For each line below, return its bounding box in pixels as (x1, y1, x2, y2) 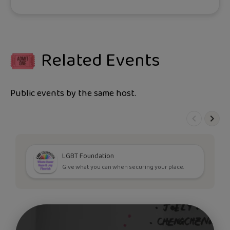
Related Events (41, 46, 160, 76)
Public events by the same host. (10, 86, 136, 101)
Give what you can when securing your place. (62, 162, 185, 172)
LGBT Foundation (62, 150, 114, 162)
